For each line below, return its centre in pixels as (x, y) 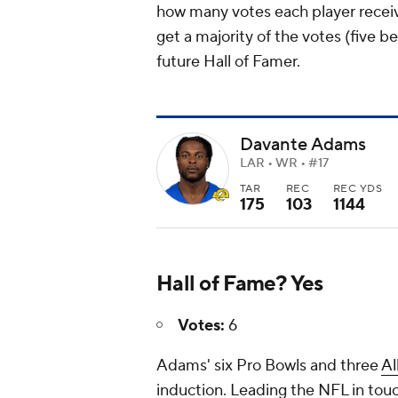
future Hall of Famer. (230, 62)
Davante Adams (303, 145)
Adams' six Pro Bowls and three (269, 365)
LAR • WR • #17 (284, 164)
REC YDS (358, 189)
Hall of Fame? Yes (243, 283)
